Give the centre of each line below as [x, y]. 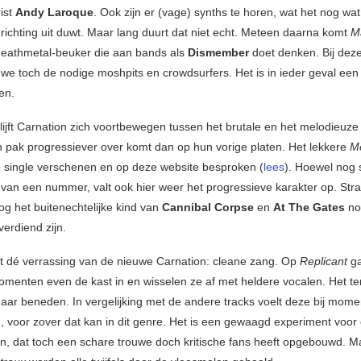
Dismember [218, 53]
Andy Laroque [54, 12]
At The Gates [309, 207]
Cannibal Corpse [208, 207]
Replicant [325, 261]
